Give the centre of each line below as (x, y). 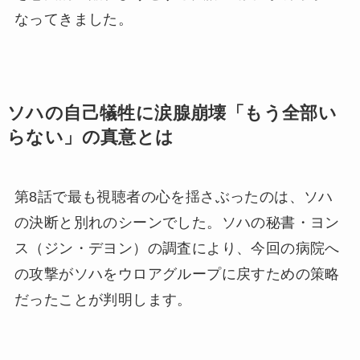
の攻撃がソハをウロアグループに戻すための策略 (177, 274)
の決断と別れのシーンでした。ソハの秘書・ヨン (177, 222)
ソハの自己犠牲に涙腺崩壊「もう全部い (172, 113)
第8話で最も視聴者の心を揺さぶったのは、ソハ (174, 196)
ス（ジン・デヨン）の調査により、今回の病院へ (177, 248)
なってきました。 (74, 19)
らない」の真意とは (90, 137)
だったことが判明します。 (103, 299)
